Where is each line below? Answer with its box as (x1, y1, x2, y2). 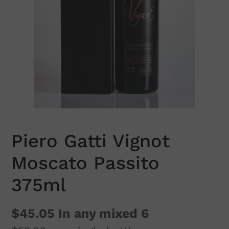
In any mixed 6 (55, 206, 149, 221)
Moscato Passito (11, 152, 159, 174)
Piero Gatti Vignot (11, 130, 170, 152)
